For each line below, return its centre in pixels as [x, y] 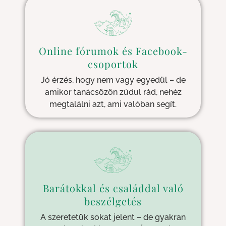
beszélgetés [113, 201]
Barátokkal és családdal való [113, 188]
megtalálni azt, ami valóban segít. [113, 104]
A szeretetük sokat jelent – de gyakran [113, 217]
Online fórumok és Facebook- [113, 51]
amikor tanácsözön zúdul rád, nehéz [113, 92]
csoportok [113, 64]
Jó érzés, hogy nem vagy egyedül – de [113, 80]
